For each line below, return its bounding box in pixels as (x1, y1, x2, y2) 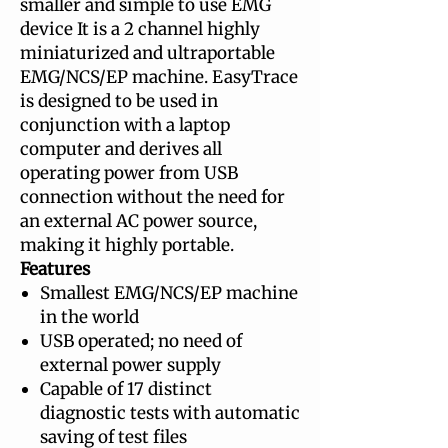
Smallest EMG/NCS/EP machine (40, 282, 298, 304)
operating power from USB (20, 162, 238, 184)
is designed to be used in (20, 90, 218, 112)
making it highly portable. (20, 234, 234, 256)
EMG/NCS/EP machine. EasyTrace (20, 66, 298, 88)
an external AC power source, (20, 210, 257, 232)
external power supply (40, 354, 221, 376)
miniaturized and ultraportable (20, 42, 275, 64)
